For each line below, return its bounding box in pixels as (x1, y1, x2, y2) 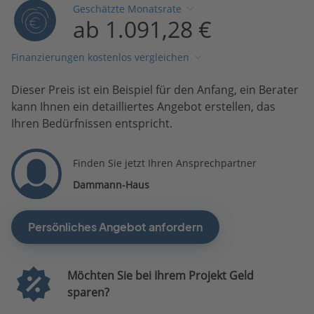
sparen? (67, 285, 109, 301)
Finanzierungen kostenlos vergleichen (11, 50, 189, 64)
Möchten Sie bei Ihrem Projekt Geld (67, 268, 254, 284)
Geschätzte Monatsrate (73, 2, 182, 16)
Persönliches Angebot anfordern (28, 219, 203, 234)
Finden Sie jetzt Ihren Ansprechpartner (73, 156, 257, 170)
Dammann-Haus (73, 177, 149, 191)
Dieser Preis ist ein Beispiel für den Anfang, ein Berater (11, 81, 299, 97)
